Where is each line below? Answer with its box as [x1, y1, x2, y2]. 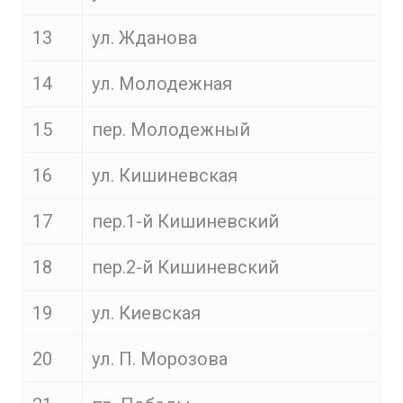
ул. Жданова [92, 27, 197, 49]
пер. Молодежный [92, 119, 250, 140]
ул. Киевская [92, 302, 201, 324]
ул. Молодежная [92, 73, 232, 94]
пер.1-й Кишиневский [92, 210, 279, 232]
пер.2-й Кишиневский [92, 256, 279, 278]
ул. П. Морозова [92, 348, 228, 370]
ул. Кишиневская [92, 165, 237, 186]
